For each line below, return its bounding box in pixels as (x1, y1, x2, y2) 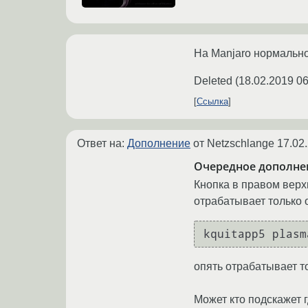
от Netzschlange (190, 137, 277, 150)
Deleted (194, 75, 232, 87)
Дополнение (127, 137, 190, 150)
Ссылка (197, 96, 228, 107)
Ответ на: (77, 137, 127, 150)
